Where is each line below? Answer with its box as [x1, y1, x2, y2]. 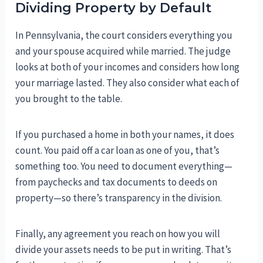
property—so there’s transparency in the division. [15, 191, 222, 205]
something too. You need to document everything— [15, 160, 233, 173]
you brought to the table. [15, 92, 123, 106]
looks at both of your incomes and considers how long [15, 60, 240, 74]
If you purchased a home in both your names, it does [15, 128, 235, 141]
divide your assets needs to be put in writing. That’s [15, 243, 232, 257]
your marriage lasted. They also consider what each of [15, 76, 240, 90]
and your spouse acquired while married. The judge [15, 45, 231, 58]
